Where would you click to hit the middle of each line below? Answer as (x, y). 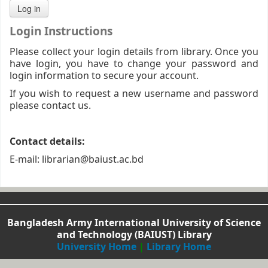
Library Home (179, 247)
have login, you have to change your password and (134, 64)
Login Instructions (61, 31)
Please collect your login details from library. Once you (134, 52)
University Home (97, 247)
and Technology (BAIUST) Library (134, 235)
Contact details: (47, 142)
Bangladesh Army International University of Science (134, 223)
